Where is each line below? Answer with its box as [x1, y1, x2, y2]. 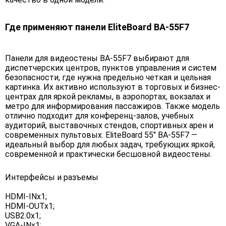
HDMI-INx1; [5, 191, 47, 201]
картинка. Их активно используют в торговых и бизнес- [5, 82, 220, 92]
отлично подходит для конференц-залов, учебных [5, 110, 194, 121]
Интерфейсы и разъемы [5, 172, 98, 182]
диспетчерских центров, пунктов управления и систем [5, 63, 216, 73]
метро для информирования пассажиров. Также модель [5, 101, 220, 111]
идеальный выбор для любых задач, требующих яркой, [5, 139, 215, 149]
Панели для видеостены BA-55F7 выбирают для [5, 53, 189, 63]
